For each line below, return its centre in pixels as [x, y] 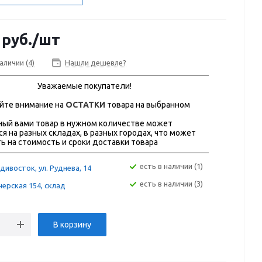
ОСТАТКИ [85, 105]
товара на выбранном [148, 105]
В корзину [72, 225]
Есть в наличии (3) [173, 184]
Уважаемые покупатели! [84, 86]
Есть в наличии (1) [173, 166]
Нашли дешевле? [96, 63]
